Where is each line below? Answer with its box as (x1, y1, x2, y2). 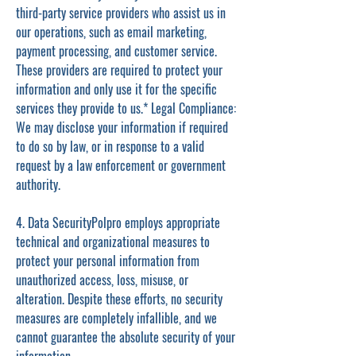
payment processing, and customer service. (16, 41, 217, 60)
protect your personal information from (16, 251, 199, 270)
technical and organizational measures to (16, 232, 210, 251)
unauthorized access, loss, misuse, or (16, 270, 188, 289)
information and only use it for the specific (16, 79, 217, 99)
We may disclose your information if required (16, 118, 228, 137)
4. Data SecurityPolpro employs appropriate (16, 213, 220, 232)
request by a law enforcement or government (16, 156, 226, 175)
